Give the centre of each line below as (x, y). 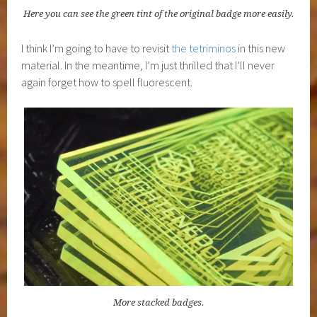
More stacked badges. (158, 302)
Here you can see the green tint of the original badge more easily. (158, 13)
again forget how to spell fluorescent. (107, 82)
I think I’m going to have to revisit (97, 48)
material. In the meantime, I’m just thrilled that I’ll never (148, 65)
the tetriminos (205, 48)
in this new (262, 48)
